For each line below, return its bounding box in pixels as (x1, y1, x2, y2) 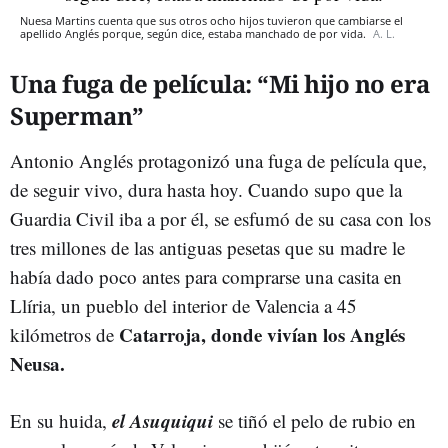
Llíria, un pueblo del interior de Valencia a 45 (10, 292, 357, 318)
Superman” (10, 98, 144, 132)
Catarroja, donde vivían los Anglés (114, 320, 405, 348)
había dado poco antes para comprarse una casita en (10, 263, 402, 289)
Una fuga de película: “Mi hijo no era (10, 66, 430, 100)
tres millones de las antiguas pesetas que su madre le (10, 234, 405, 260)
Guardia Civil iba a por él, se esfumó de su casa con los (10, 205, 431, 231)
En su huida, (10, 407, 112, 433)
